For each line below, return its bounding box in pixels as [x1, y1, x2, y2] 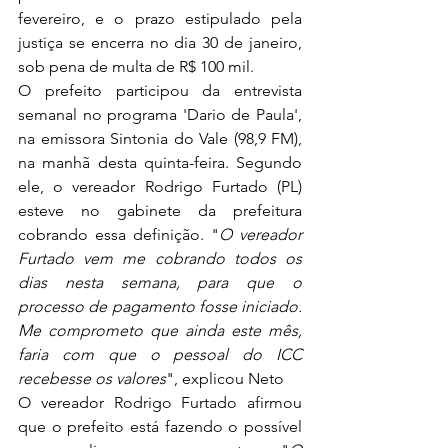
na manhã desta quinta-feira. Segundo [18, 152, 302, 172]
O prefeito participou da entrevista [18, 80, 302, 100]
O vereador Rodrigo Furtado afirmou [18, 392, 302, 412]
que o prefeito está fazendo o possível [18, 416, 302, 436]
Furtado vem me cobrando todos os [18, 248, 302, 268]
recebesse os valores [18, 368, 166, 388]
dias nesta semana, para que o [18, 272, 302, 292]
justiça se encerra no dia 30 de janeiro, [18, 32, 302, 52]
